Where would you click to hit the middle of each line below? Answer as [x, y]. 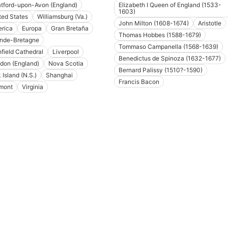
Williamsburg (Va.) [62, 17]
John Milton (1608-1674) [154, 23]
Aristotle [210, 23]
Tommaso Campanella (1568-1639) [168, 47]
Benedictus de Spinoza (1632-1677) [170, 59]
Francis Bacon [139, 82]
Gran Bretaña [69, 28]
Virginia [32, 87]
